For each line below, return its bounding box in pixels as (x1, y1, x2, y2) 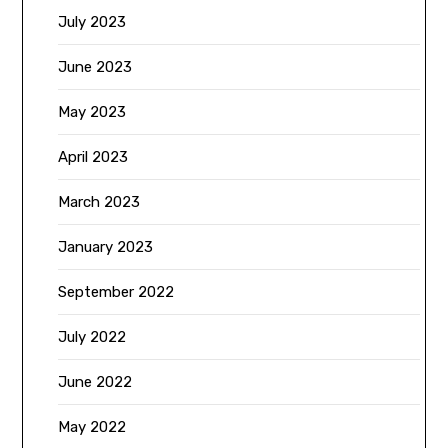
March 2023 (58, 192, 141, 211)
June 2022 (58, 372, 133, 391)
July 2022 (58, 327, 127, 346)
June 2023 (58, 57, 133, 76)
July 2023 (58, 12, 127, 31)
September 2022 (58, 282, 175, 301)
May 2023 (58, 102, 127, 121)
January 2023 (58, 237, 154, 256)
